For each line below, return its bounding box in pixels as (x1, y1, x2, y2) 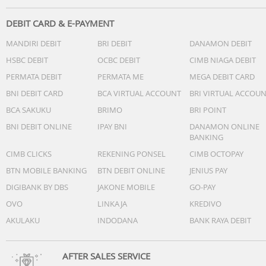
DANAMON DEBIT (189, 38, 252, 49)
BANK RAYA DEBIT (189, 215, 251, 226)
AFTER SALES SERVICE (62, 250, 150, 262)
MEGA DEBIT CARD (189, 71, 255, 82)
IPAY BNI (97, 121, 127, 132)
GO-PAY (189, 182, 216, 192)
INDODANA (97, 215, 138, 226)
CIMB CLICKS (6, 148, 52, 159)
